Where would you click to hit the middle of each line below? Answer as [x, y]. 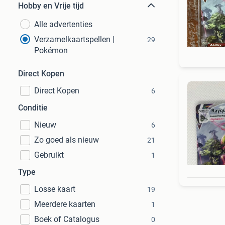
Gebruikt [49, 155]
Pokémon [51, 50]
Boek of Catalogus [67, 219]
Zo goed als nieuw [67, 140]
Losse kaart [55, 189]
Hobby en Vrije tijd [51, 6]
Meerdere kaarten [65, 204]
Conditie [33, 108]
